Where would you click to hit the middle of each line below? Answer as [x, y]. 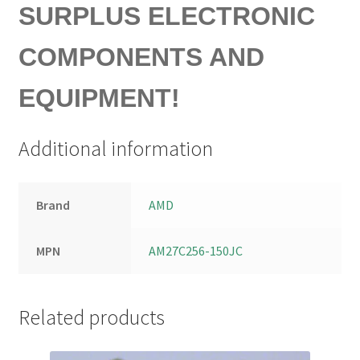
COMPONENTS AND [141, 57]
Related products [91, 317]
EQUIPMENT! [99, 98]
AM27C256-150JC [196, 251]
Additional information [115, 149]
